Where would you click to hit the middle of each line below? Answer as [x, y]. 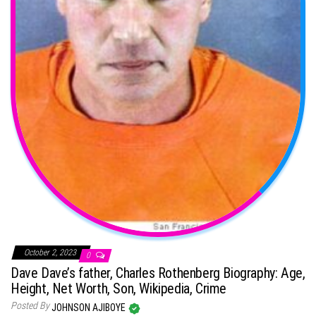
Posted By [30, 305]
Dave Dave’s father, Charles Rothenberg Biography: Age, [158, 273]
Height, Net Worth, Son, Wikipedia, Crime [119, 288]
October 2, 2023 [51, 252]
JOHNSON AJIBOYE [90, 307]
